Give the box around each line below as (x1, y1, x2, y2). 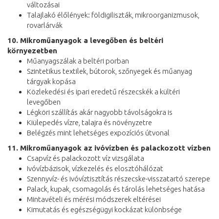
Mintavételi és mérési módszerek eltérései (27, 195, 161, 203)
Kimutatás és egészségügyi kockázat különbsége (27, 205, 182, 214)
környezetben (7, 46, 57, 55)
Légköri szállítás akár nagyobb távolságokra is (27, 108, 173, 116)
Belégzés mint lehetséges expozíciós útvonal (27, 128, 170, 137)
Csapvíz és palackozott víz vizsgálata (27, 153, 144, 162)
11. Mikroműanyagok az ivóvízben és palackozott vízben (7, 143, 211, 152)
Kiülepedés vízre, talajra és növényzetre (27, 118, 152, 127)
